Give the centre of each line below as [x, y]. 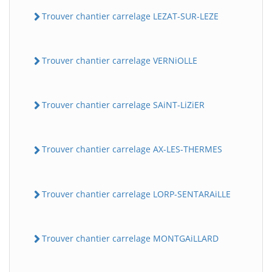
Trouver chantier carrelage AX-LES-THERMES [132, 149]
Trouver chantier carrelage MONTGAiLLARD [130, 238]
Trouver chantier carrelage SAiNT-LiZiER [123, 105]
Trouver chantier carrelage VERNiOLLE [120, 60]
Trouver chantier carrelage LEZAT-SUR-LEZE [130, 16]
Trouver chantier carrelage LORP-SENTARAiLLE [136, 194]
